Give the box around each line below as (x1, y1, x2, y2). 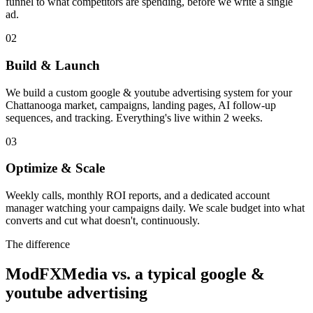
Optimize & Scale (6, 161, 105, 176)
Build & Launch (6, 58, 100, 73)
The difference (6, 238, 70, 251)
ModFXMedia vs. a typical (6, 265, 201, 284)
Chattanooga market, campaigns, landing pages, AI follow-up (6, 99, 276, 111)
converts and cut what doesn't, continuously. (6, 214, 200, 227)
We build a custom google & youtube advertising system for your (6, 86, 292, 99)
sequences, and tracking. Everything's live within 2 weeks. (6, 111, 263, 124)
